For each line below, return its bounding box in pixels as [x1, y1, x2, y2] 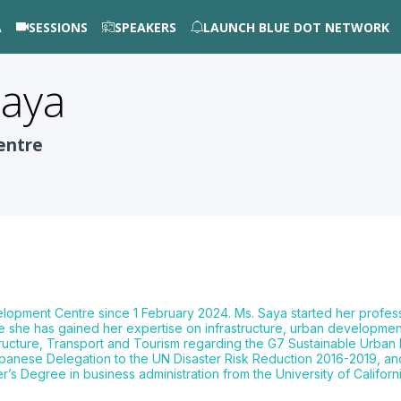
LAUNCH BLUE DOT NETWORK [203, 18, 389, 36]
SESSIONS [29, 18, 88, 36]
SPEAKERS [115, 18, 176, 36]
